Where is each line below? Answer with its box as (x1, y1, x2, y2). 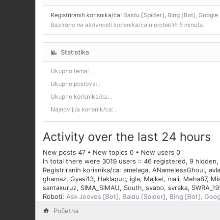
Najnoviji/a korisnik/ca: (51, 106, 115, 113)
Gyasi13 (70, 175, 94, 183)
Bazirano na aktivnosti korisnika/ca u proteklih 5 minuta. (51, 21, 204, 29)
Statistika (59, 48, 89, 56)
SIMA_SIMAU (81, 184, 120, 192)
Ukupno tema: (51, 67, 90, 75)
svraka (168, 184, 188, 192)
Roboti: (43, 192, 66, 201)
